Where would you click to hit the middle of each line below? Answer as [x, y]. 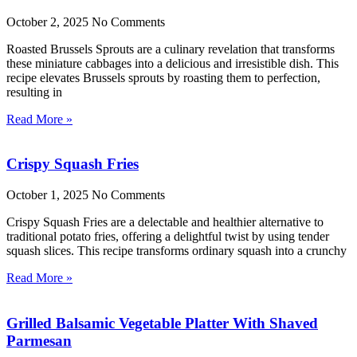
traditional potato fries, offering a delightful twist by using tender [168, 237]
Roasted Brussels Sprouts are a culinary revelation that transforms [171, 49]
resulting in [34, 92]
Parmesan [39, 340]
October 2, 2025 [49, 22]
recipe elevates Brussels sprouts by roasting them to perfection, [163, 77]
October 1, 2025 [49, 195]
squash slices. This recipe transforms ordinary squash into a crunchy [177, 251]
